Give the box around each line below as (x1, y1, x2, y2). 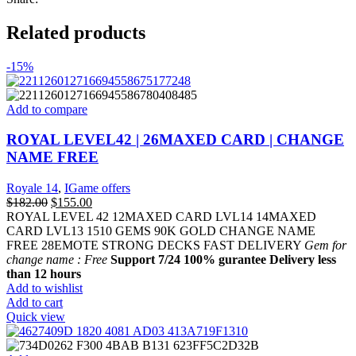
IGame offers (64, 181, 130, 195)
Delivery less (269, 253, 336, 267)
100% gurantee (184, 253, 266, 267)
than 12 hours (6, 267, 81, 281)
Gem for (304, 238, 346, 253)
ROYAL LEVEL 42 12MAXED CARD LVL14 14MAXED (6, 210, 316, 224)
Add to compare (6, 102, 87, 116)
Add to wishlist (6, 281, 83, 296)
